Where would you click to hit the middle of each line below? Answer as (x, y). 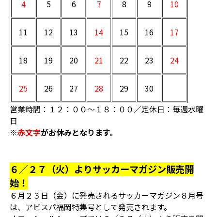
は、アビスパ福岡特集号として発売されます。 (91, 207)
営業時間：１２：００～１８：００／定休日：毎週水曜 (107, 109)
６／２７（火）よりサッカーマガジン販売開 (102, 169)
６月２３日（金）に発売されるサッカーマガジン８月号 (107, 195)
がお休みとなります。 (79, 132)
